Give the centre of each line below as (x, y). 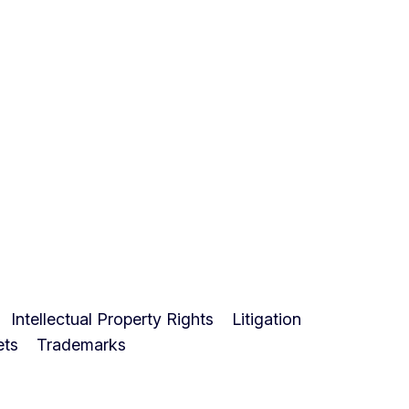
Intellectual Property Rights (112, 319)
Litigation (267, 319)
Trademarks (81, 344)
